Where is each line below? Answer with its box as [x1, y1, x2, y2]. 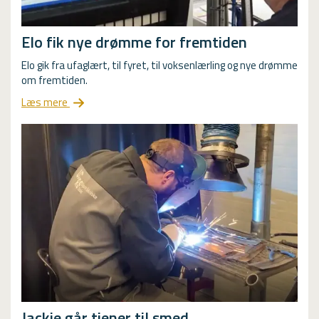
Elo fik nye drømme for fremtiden [21, 29, 247, 54]
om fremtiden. [21, 71, 88, 88]
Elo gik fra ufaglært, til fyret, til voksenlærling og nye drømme [21, 56, 298, 73]
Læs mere [21, 93, 70, 110]
